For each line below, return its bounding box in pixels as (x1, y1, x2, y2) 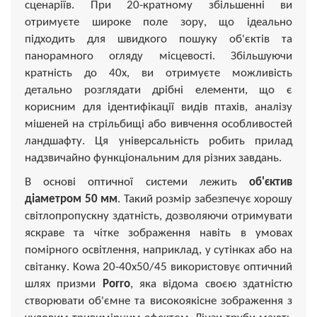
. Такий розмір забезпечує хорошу (117, 192, 292, 205)
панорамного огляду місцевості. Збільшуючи (25, 50, 292, 62)
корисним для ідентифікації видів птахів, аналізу (25, 100, 292, 113)
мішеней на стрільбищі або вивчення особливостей (25, 117, 292, 130)
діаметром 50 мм (25, 192, 117, 205)
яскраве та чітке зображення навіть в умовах (25, 226, 292, 239)
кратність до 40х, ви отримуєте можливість (25, 67, 292, 79)
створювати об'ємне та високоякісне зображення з (25, 294, 292, 307)
